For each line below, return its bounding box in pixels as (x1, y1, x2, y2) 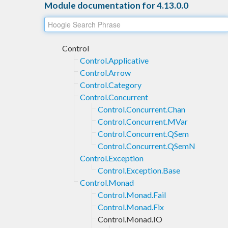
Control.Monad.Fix (98, 202, 164, 212)
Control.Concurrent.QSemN (98, 140, 195, 151)
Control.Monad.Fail (98, 189, 166, 199)
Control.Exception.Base (98, 165, 180, 175)
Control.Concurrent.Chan (98, 104, 185, 114)
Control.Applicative (80, 55, 149, 65)
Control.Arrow (80, 67, 131, 77)
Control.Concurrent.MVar (98, 116, 188, 126)
